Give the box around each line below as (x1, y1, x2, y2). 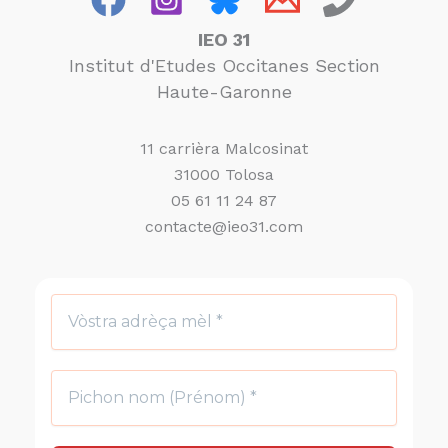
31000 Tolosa (174, 165, 274, 185)
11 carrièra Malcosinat (140, 139, 308, 159)
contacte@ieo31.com (145, 217, 303, 237)
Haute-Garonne (156, 80, 292, 102)
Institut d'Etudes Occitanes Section (68, 54, 380, 76)
